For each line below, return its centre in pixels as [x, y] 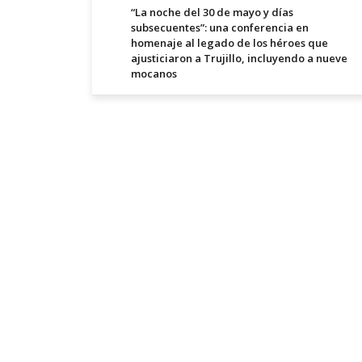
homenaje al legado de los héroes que [229, 43]
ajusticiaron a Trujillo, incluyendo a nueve [239, 59]
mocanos [154, 74]
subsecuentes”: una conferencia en [220, 28]
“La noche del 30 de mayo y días [212, 13]
